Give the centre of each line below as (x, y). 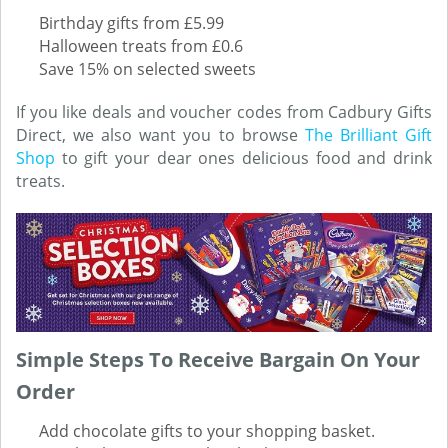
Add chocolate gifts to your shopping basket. (207, 430)
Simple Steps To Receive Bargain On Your (218, 359)
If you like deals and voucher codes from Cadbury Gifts (224, 112)
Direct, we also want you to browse (160, 135)
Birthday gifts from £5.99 (131, 23)
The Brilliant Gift (368, 135)
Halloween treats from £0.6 (141, 46)
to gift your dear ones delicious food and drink (243, 158)
